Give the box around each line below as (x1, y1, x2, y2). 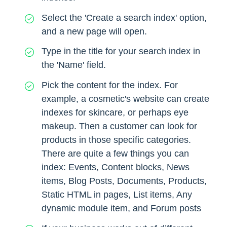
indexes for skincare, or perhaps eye (42, 107, 188, 118)
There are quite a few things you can (42, 148, 189, 159)
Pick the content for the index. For (42, 80, 178, 91)
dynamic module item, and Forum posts (42, 203, 201, 214)
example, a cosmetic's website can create (42, 94, 209, 104)
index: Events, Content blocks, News (42, 162, 190, 173)
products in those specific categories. (42, 135, 191, 145)
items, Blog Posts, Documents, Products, (42, 176, 207, 186)
